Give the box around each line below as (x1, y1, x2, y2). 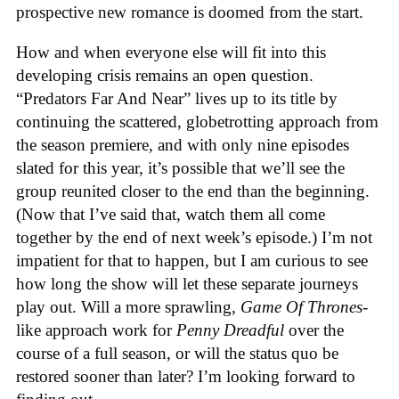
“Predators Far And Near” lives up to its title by (16, 88, 338, 108)
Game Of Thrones (240, 297, 362, 316)
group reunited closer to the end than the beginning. (16, 181, 370, 200)
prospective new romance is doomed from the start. (16, 3, 363, 22)
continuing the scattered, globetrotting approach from (16, 111, 379, 131)
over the (284, 320, 344, 339)
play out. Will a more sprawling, (16, 297, 240, 316)
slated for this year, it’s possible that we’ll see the (16, 158, 345, 177)
